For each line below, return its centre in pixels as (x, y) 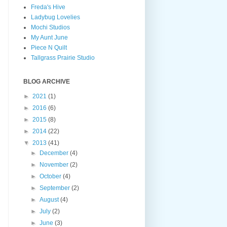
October (51, 176)
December (55, 153)
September (56, 188)
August (50, 199)
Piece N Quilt (49, 47)
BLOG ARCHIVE (47, 81)
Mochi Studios (50, 27)
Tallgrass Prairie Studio (63, 58)
